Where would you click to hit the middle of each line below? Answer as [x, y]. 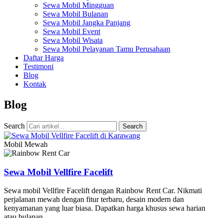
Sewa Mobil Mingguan [78, 5]
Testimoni [38, 66]
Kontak [35, 84]
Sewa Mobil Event [72, 31]
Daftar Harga [44, 58]
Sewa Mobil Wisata [73, 40]
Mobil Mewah [26, 144]
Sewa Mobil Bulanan [75, 14]
